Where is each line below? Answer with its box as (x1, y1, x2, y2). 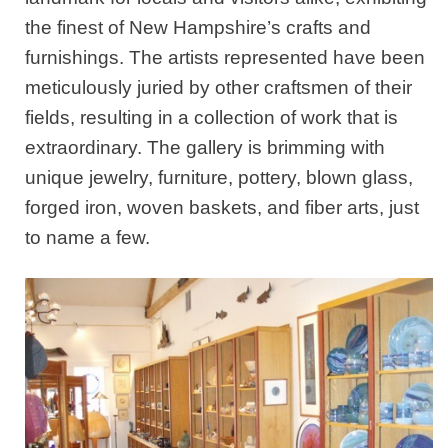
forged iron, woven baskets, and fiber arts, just (24, 196, 419, 218)
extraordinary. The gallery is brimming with (24, 136, 385, 158)
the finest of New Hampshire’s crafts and (24, 16, 371, 38)
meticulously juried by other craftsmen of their (24, 76, 412, 98)
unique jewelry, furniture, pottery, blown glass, (24, 166, 413, 188)
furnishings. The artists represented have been (24, 46, 425, 68)
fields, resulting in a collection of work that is (24, 106, 398, 128)
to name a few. (24, 226, 150, 248)
